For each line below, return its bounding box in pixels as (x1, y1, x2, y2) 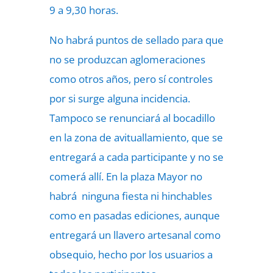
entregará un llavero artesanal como (49, 228, 221, 242)
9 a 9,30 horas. (49, 3, 118, 17)
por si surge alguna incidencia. (49, 91, 190, 105)
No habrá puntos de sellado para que (49, 33, 224, 47)
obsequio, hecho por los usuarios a (49, 247, 213, 261)
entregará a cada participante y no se (49, 150, 224, 164)
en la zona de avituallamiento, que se (49, 130, 223, 144)
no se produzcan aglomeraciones (49, 52, 205, 66)
